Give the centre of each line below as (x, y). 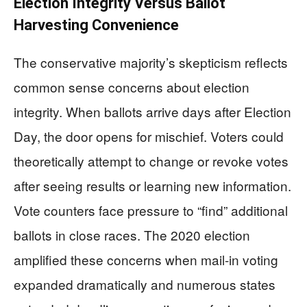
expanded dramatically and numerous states (145, 284)
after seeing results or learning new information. (152, 185)
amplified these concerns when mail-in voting (146, 259)
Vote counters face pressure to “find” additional (151, 210)
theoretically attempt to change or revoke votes (151, 161)
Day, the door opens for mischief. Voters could (149, 136)
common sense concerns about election (132, 87)
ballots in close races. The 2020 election (132, 235)
